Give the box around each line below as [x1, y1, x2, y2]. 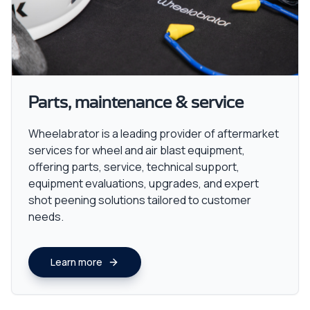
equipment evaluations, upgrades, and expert [28, 176, 259, 191]
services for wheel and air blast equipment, [28, 143, 245, 158]
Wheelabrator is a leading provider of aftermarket [28, 126, 279, 141]
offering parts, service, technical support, [28, 159, 239, 174]
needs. [28, 209, 64, 224]
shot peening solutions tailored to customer [28, 192, 251, 208]
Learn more [51, 255, 102, 268]
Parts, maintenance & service [28, 95, 244, 111]
